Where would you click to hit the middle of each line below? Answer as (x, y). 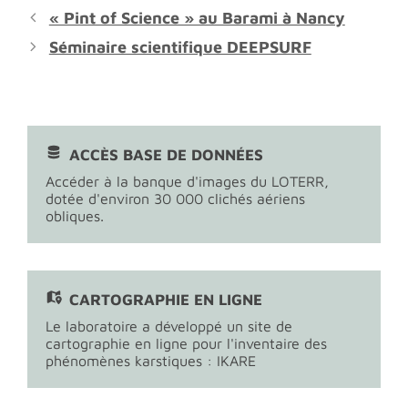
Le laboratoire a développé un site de (169, 326)
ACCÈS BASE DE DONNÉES (166, 155)
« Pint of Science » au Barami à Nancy (197, 18)
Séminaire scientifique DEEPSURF (180, 47)
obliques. (75, 216)
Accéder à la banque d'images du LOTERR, (187, 181)
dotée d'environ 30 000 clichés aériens (175, 199)
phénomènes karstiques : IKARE (151, 361)
